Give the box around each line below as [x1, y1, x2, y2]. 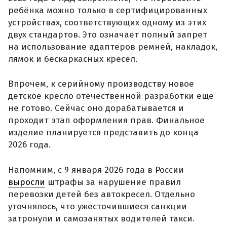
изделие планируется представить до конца [8, 127, 199, 138]
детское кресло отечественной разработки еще [8, 91, 214, 102]
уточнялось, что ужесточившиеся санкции [8, 201, 187, 212]
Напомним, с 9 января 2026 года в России [8, 164, 184, 175]
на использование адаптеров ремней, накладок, [8, 41, 217, 52]
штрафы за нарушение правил [45, 176, 181, 187]
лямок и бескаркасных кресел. [8, 53, 137, 64]
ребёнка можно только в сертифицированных [8, 5, 207, 16]
